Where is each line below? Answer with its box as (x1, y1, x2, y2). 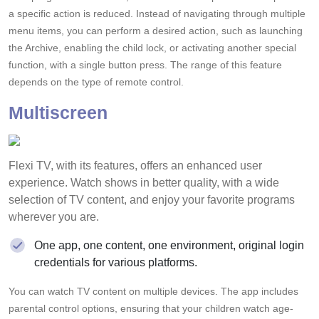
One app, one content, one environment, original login (34, 239, 304, 251)
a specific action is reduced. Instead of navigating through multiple (9, 7, 305, 19)
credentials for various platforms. (34, 256, 197, 268)
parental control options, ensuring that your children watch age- (9, 302, 293, 314)
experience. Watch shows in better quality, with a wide (9, 176, 279, 189)
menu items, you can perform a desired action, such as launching (9, 24, 303, 36)
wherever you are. (9, 210, 99, 223)
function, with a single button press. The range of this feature (9, 58, 282, 70)
